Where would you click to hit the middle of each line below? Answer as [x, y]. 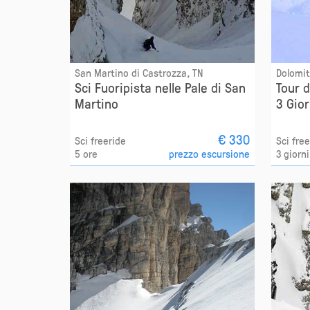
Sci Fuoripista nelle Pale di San [160, 88]
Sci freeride [100, 141]
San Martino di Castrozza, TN [138, 73]
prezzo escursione [210, 154]
